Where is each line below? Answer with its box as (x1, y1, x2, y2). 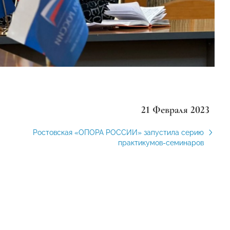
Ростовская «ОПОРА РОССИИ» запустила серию (32, 128, 204, 137)
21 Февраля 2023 (141, 103, 209, 116)
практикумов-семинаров (118, 138, 204, 147)
